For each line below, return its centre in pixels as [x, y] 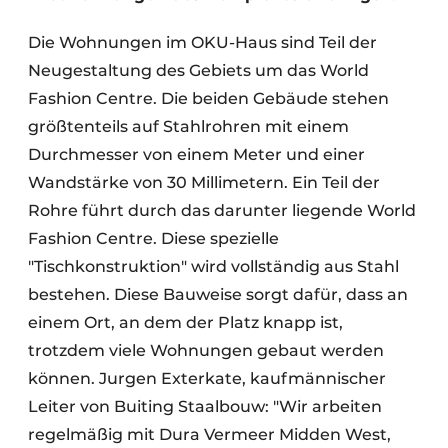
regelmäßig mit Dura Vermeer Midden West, [209, 434]
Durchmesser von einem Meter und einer [196, 154]
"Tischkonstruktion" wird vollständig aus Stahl [213, 266]
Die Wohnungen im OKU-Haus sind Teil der [202, 42]
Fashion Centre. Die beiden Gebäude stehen [208, 98]
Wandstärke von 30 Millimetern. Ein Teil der [204, 182]
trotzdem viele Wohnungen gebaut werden [206, 350]
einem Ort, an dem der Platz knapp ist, [185, 322]
